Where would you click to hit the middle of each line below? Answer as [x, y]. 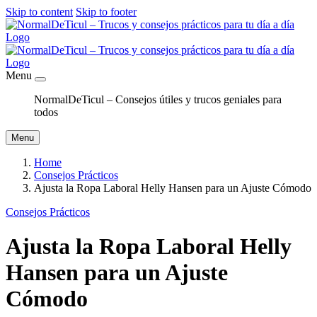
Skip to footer [106, 12]
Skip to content [39, 12]
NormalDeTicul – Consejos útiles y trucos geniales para [158, 99]
